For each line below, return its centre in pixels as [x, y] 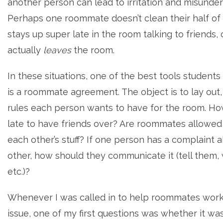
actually [25, 50]
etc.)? [19, 171]
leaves [57, 50]
